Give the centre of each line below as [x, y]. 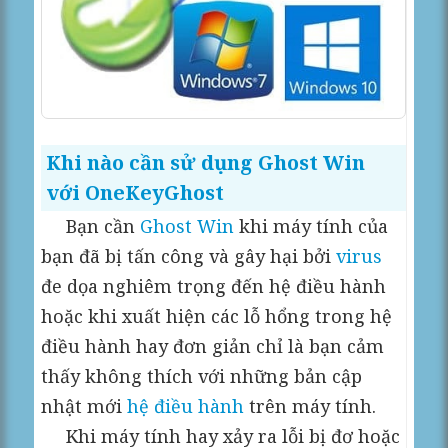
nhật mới [84, 405]
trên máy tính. [310, 405]
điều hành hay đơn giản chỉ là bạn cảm [213, 345]
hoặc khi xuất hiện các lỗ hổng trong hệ [217, 315]
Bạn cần [91, 225]
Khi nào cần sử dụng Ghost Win [206, 162]
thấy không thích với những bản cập [202, 375]
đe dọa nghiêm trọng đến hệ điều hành [214, 285]
